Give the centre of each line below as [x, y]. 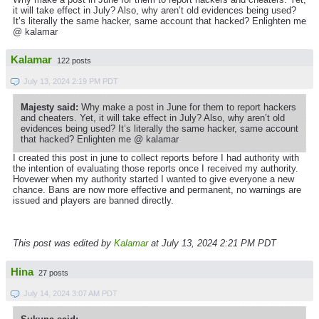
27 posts [53, 272]
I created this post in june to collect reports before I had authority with [156, 158]
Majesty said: [49, 108]
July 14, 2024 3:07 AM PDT [70, 293]
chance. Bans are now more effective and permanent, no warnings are [157, 190]
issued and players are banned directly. [95, 201]
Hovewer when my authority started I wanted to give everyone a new [153, 179]
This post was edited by [63, 244]
